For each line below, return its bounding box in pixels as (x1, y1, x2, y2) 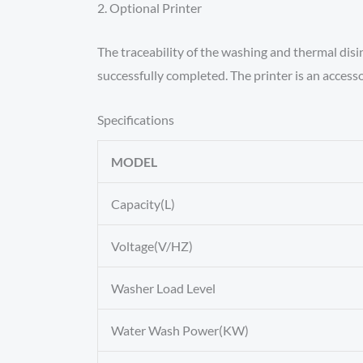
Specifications (97, 112, 174, 128)
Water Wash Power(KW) (111, 322, 249, 339)
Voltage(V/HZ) (111, 238, 193, 254)
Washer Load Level (111, 280, 216, 297)
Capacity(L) (111, 196, 175, 212)
